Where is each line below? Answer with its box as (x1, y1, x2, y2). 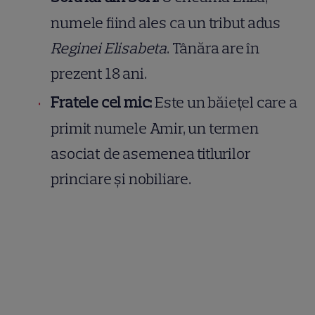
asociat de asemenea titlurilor (51, 143, 251, 163)
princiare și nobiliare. (51, 169, 191, 188)
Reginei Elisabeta (51, 38, 167, 58)
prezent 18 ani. (51, 63, 147, 83)
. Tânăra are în (167, 38, 260, 58)
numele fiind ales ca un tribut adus (51, 13, 281, 32)
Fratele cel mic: (51, 92, 153, 112)
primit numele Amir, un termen (51, 118, 259, 138)
